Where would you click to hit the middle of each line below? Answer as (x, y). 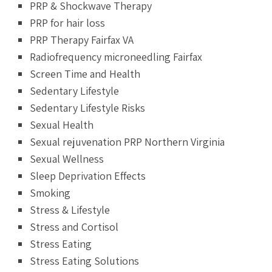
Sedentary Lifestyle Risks (88, 107)
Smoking (50, 192)
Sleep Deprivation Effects (88, 175)
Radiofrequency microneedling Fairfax (116, 56)
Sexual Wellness (67, 158)
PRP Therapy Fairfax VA (82, 39)
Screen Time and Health (85, 73)
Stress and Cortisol (74, 226)
